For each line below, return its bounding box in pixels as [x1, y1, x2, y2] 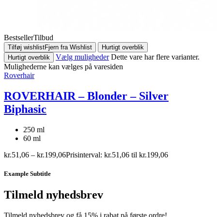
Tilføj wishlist [8, 43, 45, 51]
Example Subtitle [4, 170, 51, 177]
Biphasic [4, 102, 46, 115]
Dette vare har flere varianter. [111, 52, 200, 61]
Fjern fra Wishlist [45, 43, 92, 51]
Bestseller [4, 33, 33, 42]
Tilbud [33, 33, 53, 42]
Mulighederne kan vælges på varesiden [4, 62, 123, 71]
